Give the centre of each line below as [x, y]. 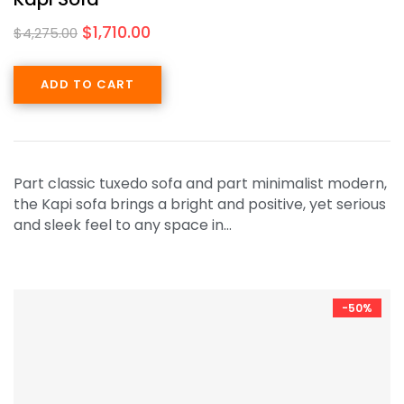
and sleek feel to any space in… [123, 225]
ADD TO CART [87, 84]
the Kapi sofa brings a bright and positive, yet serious [200, 204]
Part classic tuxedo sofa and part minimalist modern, [200, 183]
